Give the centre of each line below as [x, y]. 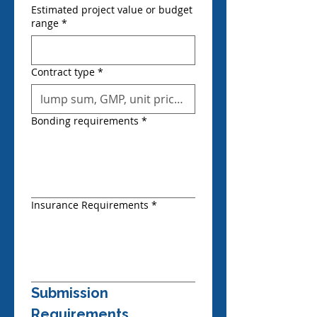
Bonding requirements [85, 121]
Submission [70, 293]
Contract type [63, 72]
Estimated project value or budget [112, 10]
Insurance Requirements [90, 205]
